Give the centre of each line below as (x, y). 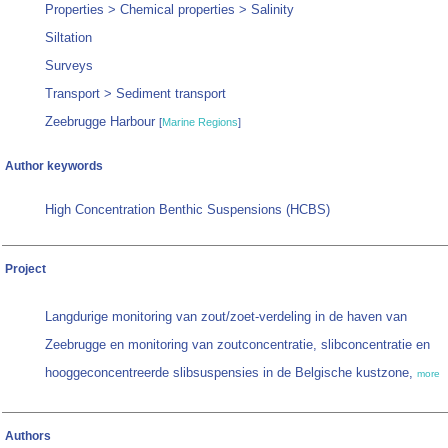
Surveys (69, 66)
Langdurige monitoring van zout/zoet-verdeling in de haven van (226, 317)
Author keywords (54, 166)
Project (25, 269)
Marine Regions (200, 122)
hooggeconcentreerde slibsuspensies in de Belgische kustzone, (231, 373)
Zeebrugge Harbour (102, 122)
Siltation (68, 38)
